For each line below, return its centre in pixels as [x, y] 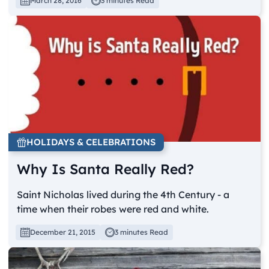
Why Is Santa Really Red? [106, 169]
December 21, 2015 [63, 232]
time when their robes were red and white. [113, 209]
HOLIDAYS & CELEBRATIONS [91, 142]
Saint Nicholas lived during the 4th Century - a [123, 194]
